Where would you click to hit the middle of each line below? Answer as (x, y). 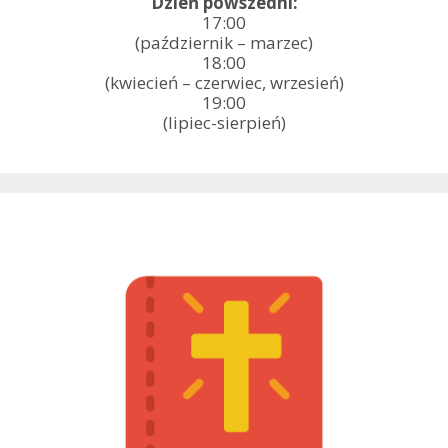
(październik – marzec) (224, 42)
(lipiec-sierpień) (224, 122)
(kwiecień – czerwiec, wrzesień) (224, 82)
